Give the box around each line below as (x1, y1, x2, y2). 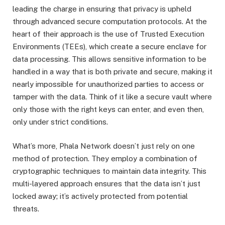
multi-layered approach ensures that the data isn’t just (13, 179, 200, 188)
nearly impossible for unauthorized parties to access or (13, 80, 204, 89)
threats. (13, 204, 39, 213)
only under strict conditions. (13, 118, 108, 127)
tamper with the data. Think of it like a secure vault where (13, 92, 212, 101)
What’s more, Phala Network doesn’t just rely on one (13, 142, 195, 151)
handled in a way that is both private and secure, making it (13, 67, 212, 76)
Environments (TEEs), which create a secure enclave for (13, 42, 206, 51)
